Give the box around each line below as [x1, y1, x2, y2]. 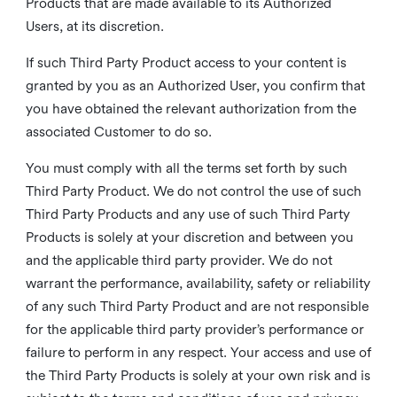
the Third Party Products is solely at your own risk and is [25, 367, 370, 384]
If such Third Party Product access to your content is [25, 54, 346, 71]
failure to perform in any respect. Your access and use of [25, 344, 371, 361]
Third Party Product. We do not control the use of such [25, 183, 362, 199]
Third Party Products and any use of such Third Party [25, 206, 350, 222]
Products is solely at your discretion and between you [25, 229, 354, 245]
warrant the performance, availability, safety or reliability [25, 275, 370, 292]
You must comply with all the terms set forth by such [25, 160, 347, 176]
